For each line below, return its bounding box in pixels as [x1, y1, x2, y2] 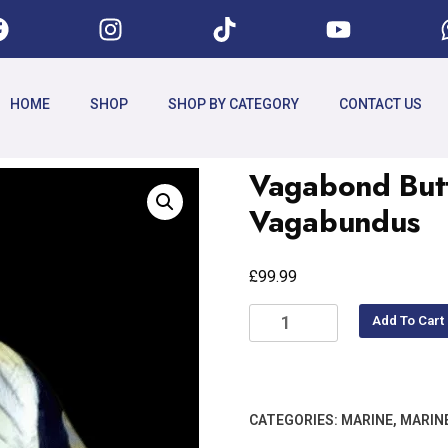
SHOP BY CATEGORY [167, 96, 299, 113]
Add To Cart [372, 313, 445, 329]
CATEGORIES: [249, 411, 341, 428]
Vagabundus [249, 199, 420, 243]
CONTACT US [338, 96, 422, 113]
